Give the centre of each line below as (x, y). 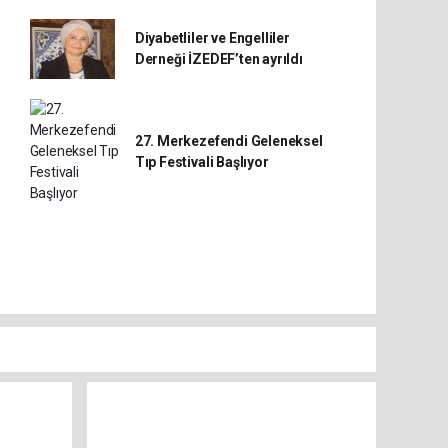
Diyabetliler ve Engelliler (212, 38)
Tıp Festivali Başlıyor (201, 161)
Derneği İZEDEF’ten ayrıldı (218, 59)
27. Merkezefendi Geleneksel (228, 140)
